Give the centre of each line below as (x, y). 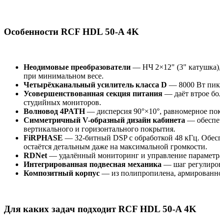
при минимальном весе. (64, 76)
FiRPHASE (43, 138)
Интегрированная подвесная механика (93, 165)
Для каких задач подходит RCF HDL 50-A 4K (100, 209)
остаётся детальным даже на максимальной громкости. (115, 147)
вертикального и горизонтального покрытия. (99, 129)
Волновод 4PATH (54, 111)
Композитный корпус (62, 173)
